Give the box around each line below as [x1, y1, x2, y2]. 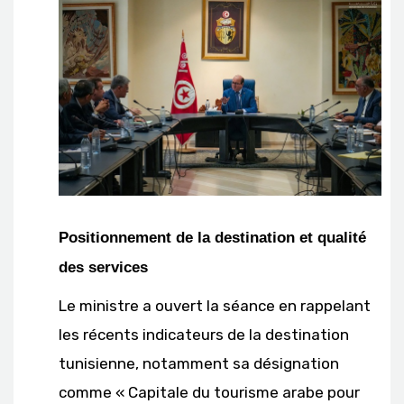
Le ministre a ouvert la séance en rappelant [59, 296, 371, 315]
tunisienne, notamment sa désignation [59, 353, 339, 372]
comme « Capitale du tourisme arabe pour [59, 382, 360, 401]
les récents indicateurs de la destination [59, 325, 349, 344]
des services [59, 258, 148, 276]
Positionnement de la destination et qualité [59, 228, 366, 246]
